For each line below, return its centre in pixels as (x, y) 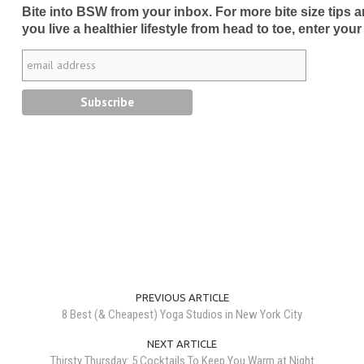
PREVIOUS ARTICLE (182, 297)
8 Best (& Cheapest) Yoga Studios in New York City (182, 314)
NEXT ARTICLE (182, 344)
